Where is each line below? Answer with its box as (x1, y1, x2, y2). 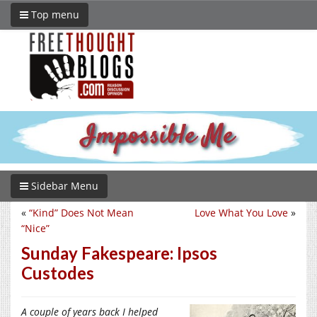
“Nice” (21, 221, 50, 235)
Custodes (21, 262, 94, 283)
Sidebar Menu (28, 178, 98, 192)
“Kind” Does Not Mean (29, 205, 134, 219)
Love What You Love (195, 205, 288, 219)
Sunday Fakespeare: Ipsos (21, 242, 217, 263)
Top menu (28, 8, 79, 21)
